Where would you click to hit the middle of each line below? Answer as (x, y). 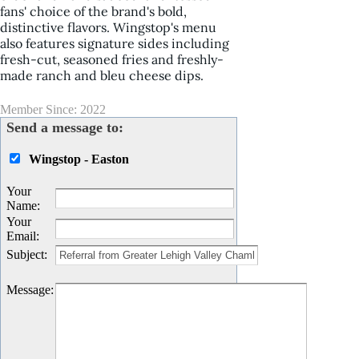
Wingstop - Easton (79, 159)
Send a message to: (65, 127)
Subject (25, 254)
